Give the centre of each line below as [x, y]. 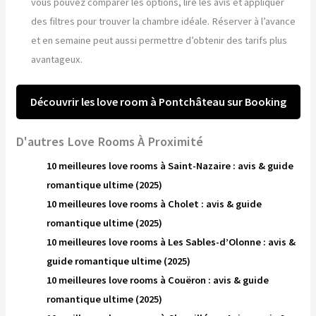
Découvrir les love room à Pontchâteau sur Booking [158, 102]
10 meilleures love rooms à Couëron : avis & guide [158, 280]
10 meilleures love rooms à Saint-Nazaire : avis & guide [170, 165]
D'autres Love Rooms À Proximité [110, 141]
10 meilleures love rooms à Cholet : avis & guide [154, 203]
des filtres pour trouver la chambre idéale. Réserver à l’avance [164, 22]
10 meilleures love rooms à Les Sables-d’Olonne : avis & [171, 242]
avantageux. [57, 60]
